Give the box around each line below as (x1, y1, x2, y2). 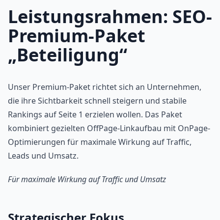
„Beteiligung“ (8, 43, 127, 67)
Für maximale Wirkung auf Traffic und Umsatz (8, 174, 166, 185)
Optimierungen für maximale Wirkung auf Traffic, (8, 137, 192, 148)
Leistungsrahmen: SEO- (8, 4, 212, 29)
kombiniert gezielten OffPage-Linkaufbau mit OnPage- (8, 123, 210, 134)
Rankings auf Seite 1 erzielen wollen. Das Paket (8, 109, 182, 120)
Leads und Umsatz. (8, 150, 79, 162)
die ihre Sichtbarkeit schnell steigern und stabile (8, 95, 187, 107)
